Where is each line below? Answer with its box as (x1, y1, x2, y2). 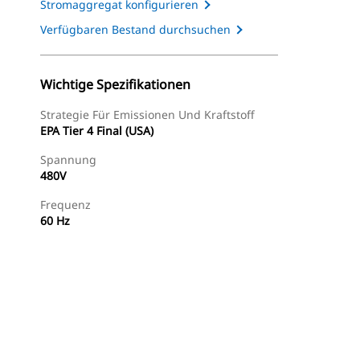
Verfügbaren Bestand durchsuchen (40, 22, 231, 37)
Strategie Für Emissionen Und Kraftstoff (40, 107, 255, 122)
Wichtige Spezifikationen (40, 76, 190, 93)
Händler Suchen (68, 338, 145, 353)
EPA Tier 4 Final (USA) (40, 123, 153, 138)
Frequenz (40, 197, 91, 212)
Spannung (40, 152, 96, 167)
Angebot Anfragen (177, 338, 265, 353)
